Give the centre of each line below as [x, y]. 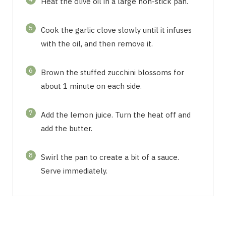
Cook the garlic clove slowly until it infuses [116, 30]
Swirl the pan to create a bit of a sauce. [110, 157]
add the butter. [67, 128]
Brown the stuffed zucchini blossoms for [112, 72]
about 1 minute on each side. [91, 86]
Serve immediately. [74, 171]
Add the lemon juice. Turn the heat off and [116, 115]
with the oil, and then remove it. [97, 43]
